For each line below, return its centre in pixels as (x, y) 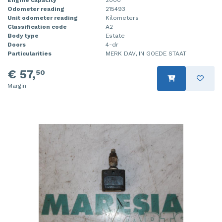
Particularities (29, 53)
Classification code (37, 27)
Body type (23, 35)
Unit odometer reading (43, 18)
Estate (115, 35)
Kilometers (122, 18)
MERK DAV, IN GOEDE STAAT (146, 53)
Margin (17, 85)
